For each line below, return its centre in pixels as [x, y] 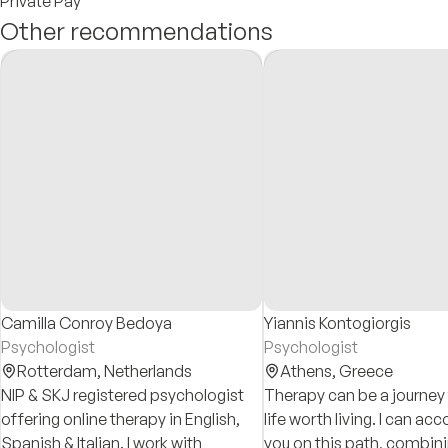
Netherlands [148, 371]
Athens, [309, 371]
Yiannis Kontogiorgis [337, 323]
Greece [366, 371]
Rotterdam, [60, 371]
